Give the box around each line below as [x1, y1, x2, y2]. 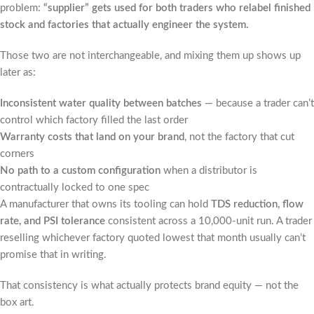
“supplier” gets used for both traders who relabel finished [43, 3, 310, 14]
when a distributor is [161, 165, 257, 177]
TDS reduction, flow [211, 199, 303, 210]
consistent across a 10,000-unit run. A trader [105, 216, 312, 227]
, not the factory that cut [184, 132, 294, 143]
